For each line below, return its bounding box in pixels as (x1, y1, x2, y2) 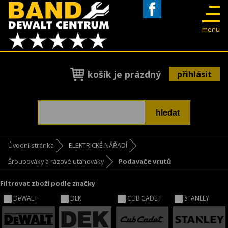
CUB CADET (127, 194, 161, 203)
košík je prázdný (88, 68, 161, 80)
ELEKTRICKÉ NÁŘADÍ (68, 140, 127, 150)
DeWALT (13, 194, 38, 203)
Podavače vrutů (118, 157, 171, 166)
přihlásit (177, 68, 212, 80)
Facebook (142, 18, 176, 27)
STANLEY (184, 194, 210, 203)
